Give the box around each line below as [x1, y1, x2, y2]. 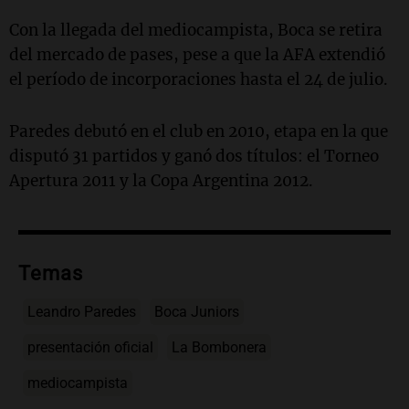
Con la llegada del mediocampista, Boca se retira [9, 20, 383, 40]
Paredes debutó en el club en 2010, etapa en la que [9, 121, 388, 142]
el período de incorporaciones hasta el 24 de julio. [9, 69, 388, 89]
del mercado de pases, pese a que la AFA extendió [9, 45, 385, 65]
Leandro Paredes [27, 303, 136, 320]
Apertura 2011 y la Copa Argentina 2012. [9, 171, 313, 191]
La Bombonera [172, 339, 267, 356]
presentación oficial [27, 339, 153, 356]
